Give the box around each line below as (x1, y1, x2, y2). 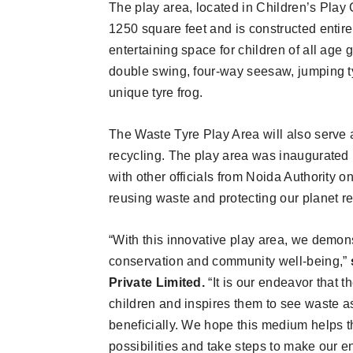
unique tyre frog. (109, 86, 203, 99)
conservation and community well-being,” (109, 255, 351, 268)
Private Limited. (109, 276, 209, 289)
